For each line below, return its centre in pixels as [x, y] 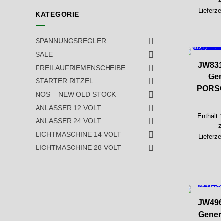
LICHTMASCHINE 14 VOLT [78, 134]
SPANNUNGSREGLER [71, 41]
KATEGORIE [57, 14]
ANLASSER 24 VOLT [68, 121]
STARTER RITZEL [64, 81]
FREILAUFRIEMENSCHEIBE [80, 68]
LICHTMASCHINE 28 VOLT [78, 148]
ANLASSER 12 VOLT [68, 108]
